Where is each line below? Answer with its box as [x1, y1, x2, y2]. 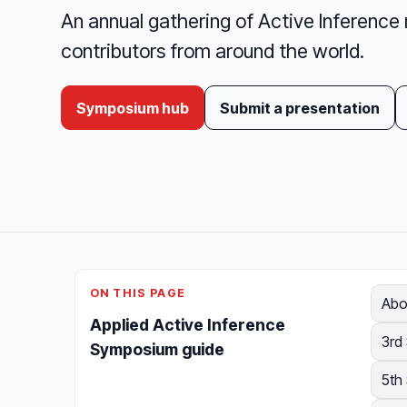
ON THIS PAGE [90, 286, 186, 301]
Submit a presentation [220, 98, 381, 117]
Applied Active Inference [90, 315, 285, 335]
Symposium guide [90, 340, 224, 360]
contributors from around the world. [61, 38, 365, 63]
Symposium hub [76, 98, 190, 117]
